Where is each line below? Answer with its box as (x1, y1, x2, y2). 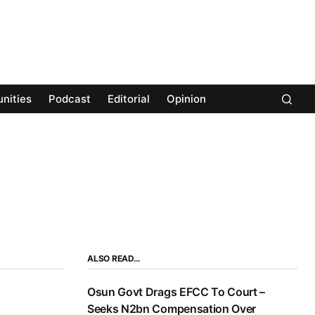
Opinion (167, 92, 206, 106)
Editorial (108, 92, 150, 106)
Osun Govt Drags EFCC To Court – (87, 285, 266, 300)
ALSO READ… (87, 253, 141, 264)
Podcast (49, 92, 91, 106)
